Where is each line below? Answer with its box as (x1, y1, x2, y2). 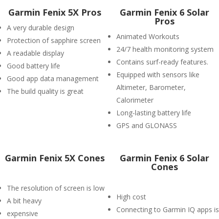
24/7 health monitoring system (116, 44, 214, 54)
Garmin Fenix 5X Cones (5, 152, 105, 164)
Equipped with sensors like (116, 70, 199, 79)
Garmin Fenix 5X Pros (8, 6, 101, 18)
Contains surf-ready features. (116, 57, 208, 66)
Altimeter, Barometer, (116, 83, 186, 92)
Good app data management (7, 74, 99, 83)
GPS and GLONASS (116, 121, 177, 130)
